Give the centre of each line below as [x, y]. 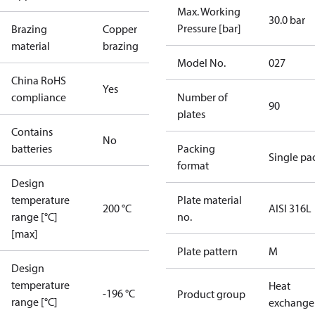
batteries [32, 148]
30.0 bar [287, 20]
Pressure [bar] [209, 28]
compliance [39, 97]
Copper [120, 29]
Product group [211, 294]
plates [191, 114]
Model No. [201, 63]
